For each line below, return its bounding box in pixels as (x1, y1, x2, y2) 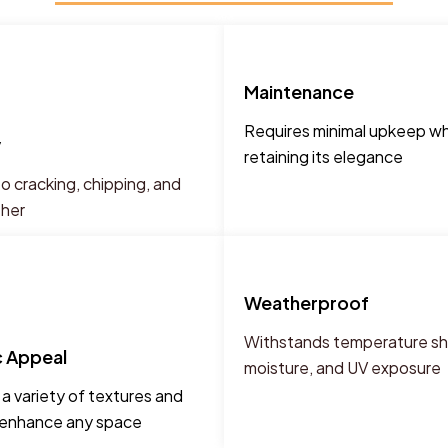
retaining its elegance (244, 146, 403, 167)
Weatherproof (244, 291, 369, 315)
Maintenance (244, 80, 354, 103)
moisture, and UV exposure (244, 357, 441, 379)
